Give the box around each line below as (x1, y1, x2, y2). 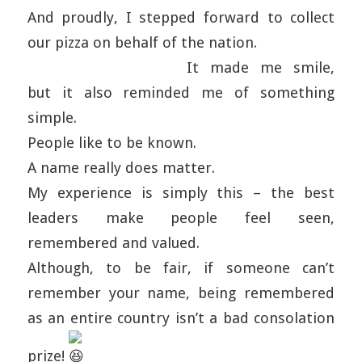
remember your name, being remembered (27, 284, 335, 301)
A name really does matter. (27, 159, 215, 176)
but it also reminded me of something (27, 84, 335, 101)
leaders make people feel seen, (27, 209, 335, 226)
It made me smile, (186, 59, 335, 76)
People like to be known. (27, 134, 196, 151)
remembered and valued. (27, 234, 200, 251)
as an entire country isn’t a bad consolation (27, 309, 335, 326)
